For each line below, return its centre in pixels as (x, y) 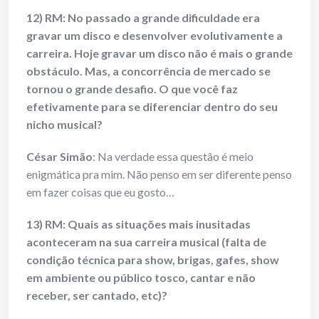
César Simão (59, 157)
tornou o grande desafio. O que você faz (132, 89)
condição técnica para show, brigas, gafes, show (153, 260)
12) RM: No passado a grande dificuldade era (143, 18)
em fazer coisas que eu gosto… (100, 192)
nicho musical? (64, 125)
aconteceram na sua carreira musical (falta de (146, 242)
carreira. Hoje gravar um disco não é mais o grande (159, 53)
